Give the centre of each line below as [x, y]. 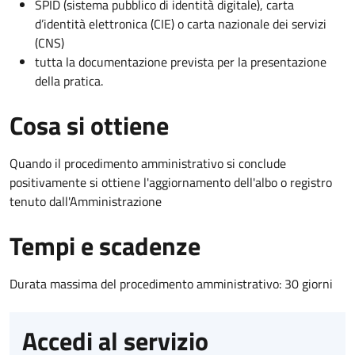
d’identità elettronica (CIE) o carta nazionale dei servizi [181, 23]
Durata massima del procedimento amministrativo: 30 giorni [171, 283]
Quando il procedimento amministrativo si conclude [148, 163]
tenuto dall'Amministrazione [86, 201]
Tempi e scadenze [105, 245]
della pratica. [69, 80]
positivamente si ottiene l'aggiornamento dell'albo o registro [171, 182]
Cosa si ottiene [89, 125]
